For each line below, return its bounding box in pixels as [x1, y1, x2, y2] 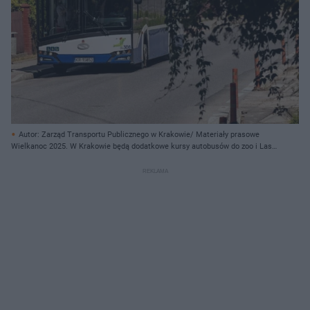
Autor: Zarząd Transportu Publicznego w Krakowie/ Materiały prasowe [19, 129, 259, 139]
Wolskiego [11, 153, 47, 163]
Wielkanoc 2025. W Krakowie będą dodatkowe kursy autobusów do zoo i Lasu [11, 141, 276, 151]
